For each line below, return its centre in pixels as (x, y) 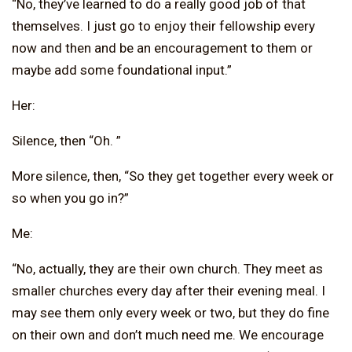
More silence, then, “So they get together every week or (173, 176)
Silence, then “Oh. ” (66, 140)
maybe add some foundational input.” (122, 70)
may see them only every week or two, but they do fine (170, 312)
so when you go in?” (70, 198)
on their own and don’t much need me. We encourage (168, 334)
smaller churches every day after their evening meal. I (169, 290)
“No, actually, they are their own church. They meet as (167, 268)
